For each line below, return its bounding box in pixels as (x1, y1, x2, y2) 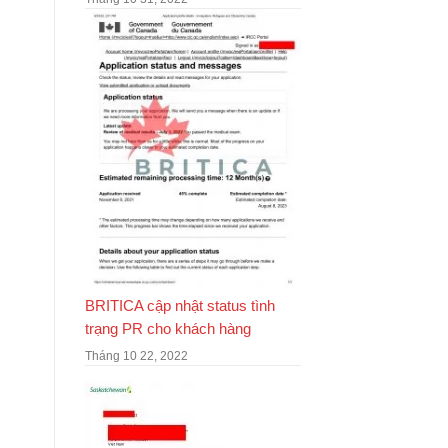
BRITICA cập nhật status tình (84, 297, 275, 314)
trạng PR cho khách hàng (84, 320, 251, 337)
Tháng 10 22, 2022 (84, 348, 188, 363)
